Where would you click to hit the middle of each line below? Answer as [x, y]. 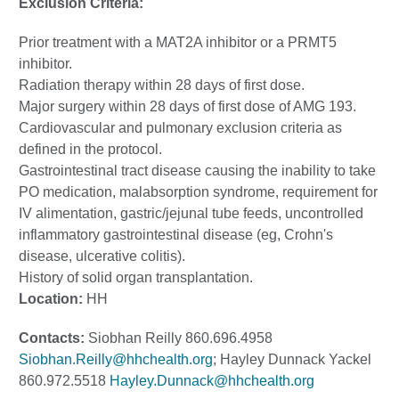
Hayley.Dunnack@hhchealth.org [212, 381]
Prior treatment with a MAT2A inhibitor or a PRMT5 [178, 42]
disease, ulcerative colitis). [102, 256]
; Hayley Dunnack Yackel [292, 359]
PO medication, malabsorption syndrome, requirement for [198, 192]
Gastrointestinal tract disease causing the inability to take [197, 171]
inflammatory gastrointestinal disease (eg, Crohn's [176, 235]
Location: [51, 299]
